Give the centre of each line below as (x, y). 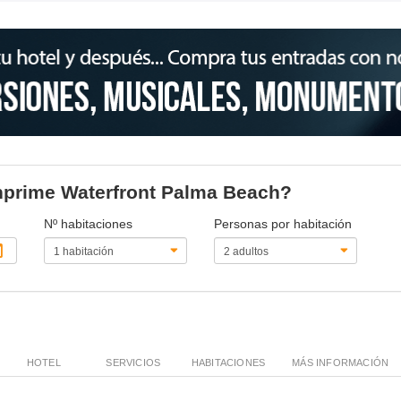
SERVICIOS (133, 362)
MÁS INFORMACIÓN (341, 362)
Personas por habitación (282, 223)
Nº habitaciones (89, 223)
